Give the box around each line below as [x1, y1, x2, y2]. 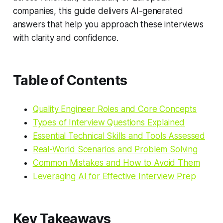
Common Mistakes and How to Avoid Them [32, 158, 200, 168]
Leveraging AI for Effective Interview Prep [32, 171, 196, 182]
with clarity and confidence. [12, 33, 118, 43]
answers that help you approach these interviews [12, 19, 204, 30]
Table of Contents [12, 72, 127, 89]
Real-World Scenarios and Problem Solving [32, 144, 198, 155]
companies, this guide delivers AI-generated [12, 6, 183, 16]
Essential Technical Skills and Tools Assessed [32, 131, 206, 141]
